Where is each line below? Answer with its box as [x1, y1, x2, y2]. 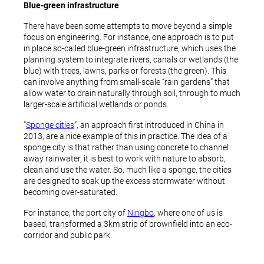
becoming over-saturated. [24, 187, 117, 197]
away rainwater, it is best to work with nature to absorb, [24, 154, 226, 163]
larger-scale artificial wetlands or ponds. [24, 100, 169, 109]
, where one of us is [154, 208, 223, 217]
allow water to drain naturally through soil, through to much [24, 88, 240, 98]
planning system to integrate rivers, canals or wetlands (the [24, 55, 238, 64]
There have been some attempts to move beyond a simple [24, 21, 232, 31]
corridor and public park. [24, 230, 112, 240]
